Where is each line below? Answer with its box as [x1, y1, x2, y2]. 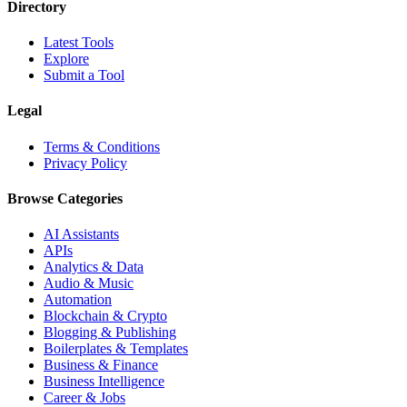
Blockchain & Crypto [44, 308, 167, 324]
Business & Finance [44, 357, 158, 373]
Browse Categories [7, 190, 123, 206]
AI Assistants [44, 226, 119, 243]
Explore [44, 51, 89, 67]
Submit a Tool [44, 67, 124, 84]
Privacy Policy [44, 154, 127, 171]
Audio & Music [44, 275, 134, 292]
